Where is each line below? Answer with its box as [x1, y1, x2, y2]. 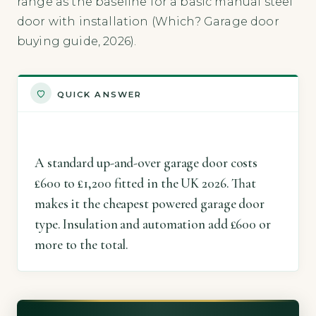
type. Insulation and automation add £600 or [35, 215, 271, 233]
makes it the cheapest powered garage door [35, 195, 265, 212]
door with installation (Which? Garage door [17, 15, 279, 29]
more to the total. [35, 236, 129, 253]
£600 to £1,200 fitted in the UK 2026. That [35, 174, 257, 192]
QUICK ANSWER [57, 89, 142, 99]
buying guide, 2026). [17, 35, 137, 49]
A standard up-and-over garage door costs [35, 154, 258, 171]
